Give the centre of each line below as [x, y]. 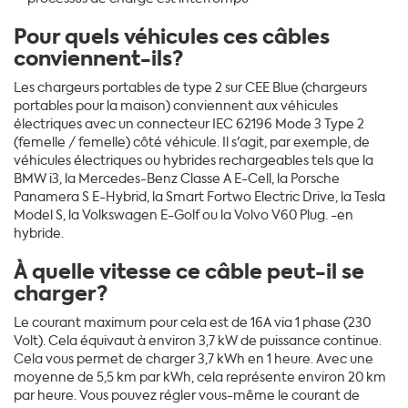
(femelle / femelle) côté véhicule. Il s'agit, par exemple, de [192, 142]
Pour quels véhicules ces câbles [172, 36]
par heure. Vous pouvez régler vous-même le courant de [187, 395]
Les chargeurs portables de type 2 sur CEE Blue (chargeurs [190, 87]
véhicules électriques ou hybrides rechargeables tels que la [194, 160]
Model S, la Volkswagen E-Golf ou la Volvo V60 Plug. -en [184, 215]
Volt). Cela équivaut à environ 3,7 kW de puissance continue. [198, 341]
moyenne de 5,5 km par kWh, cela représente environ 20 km [200, 377]
